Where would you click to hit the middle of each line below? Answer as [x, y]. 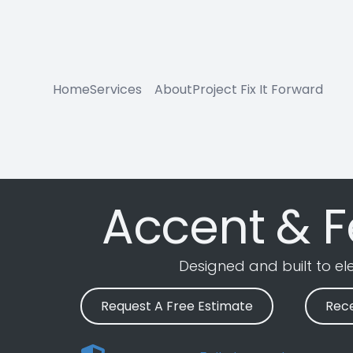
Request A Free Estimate [177, 307]
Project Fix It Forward [258, 89]
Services [116, 89]
